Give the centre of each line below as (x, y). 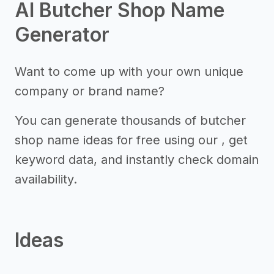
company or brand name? (90, 91)
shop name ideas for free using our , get (131, 140)
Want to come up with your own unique (129, 72)
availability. (46, 179)
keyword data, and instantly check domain (137, 160)
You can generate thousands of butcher (130, 120)
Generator (62, 35)
